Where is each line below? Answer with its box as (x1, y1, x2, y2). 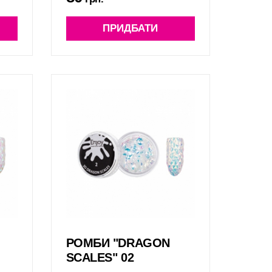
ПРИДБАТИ (103, 22, 158, 34)
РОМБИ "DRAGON (66, 236, 170, 250)
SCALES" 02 (66, 251, 134, 265)
